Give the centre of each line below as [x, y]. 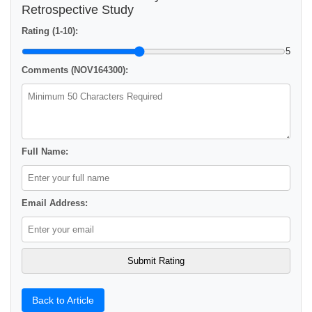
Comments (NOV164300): [75, 70]
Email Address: [55, 203]
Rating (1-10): [50, 31]
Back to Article [63, 300]
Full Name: [45, 151]
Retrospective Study [78, 10]
